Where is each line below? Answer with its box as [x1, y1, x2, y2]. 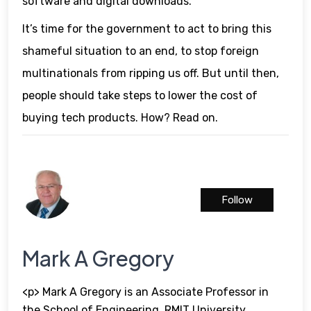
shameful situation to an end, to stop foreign [22, 44, 259, 58]
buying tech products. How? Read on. [22, 110, 218, 124]
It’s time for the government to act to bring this [22, 22, 271, 35]
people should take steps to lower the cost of [22, 88, 258, 102]
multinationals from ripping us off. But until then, [22, 66, 279, 80]
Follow [221, 193, 253, 206]
